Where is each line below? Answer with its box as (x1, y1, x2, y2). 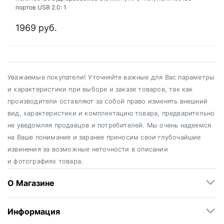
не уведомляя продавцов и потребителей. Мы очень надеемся (7, 121, 211, 129)
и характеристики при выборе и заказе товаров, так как (7, 85, 193, 93)
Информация (7, 206, 60, 217)
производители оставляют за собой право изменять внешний (7, 97, 208, 105)
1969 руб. (15, 22, 57, 33)
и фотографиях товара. (7, 157, 83, 165)
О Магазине (7, 178, 54, 188)
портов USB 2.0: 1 (15, 3, 66, 11)
